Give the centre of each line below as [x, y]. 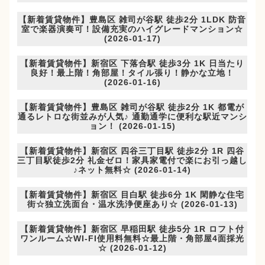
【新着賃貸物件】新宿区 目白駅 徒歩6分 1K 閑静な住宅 [132, 195]
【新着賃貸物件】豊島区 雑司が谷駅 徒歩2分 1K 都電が [132, 107]
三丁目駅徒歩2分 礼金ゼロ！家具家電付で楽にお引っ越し [132, 161]
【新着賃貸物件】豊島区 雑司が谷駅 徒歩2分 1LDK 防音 [132, 20]
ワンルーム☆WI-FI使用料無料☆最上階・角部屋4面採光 [132, 239]
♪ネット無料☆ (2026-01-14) [132, 170]
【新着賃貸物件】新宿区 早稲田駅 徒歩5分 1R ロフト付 [132, 229]
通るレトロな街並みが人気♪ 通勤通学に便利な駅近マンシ [132, 117]
